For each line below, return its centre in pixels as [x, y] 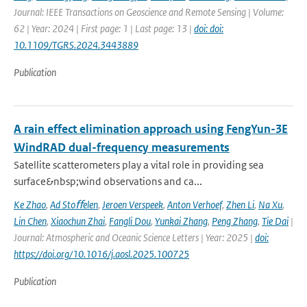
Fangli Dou [130, 221]
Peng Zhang [235, 221]
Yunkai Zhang [181, 221]
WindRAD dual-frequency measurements [122, 147]
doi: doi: [209, 28]
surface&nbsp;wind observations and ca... [108, 181]
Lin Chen [30, 221]
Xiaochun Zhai [78, 221]
